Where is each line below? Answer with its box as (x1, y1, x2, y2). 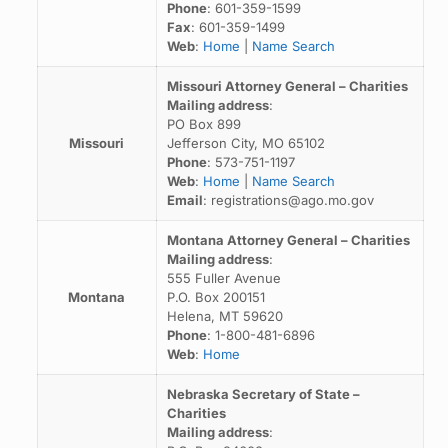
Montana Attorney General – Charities (166, 232, 410, 248)
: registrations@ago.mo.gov (202, 192, 374, 208)
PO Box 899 (166, 116, 241, 132)
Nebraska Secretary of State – (166, 386, 360, 402)
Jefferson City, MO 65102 (166, 135, 325, 151)
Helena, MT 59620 (166, 308, 283, 324)
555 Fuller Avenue (166, 270, 281, 286)
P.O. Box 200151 (166, 289, 265, 305)
